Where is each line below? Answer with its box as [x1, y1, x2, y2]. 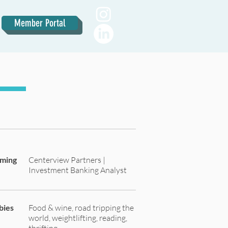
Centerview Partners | [28, 155, 105, 165]
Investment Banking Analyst [28, 165, 127, 175]
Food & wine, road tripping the [28, 203, 134, 213]
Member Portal [14, 17, 65, 29]
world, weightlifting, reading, [28, 213, 127, 223]
